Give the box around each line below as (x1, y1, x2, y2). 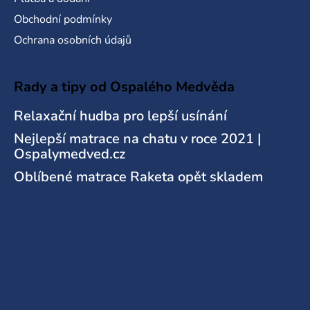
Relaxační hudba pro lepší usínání (14, 107, 227, 126)
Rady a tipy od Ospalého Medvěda (14, 77, 235, 97)
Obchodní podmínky (14, 12, 112, 28)
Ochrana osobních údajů (14, 33, 131, 48)
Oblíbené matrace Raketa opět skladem (14, 167, 263, 187)
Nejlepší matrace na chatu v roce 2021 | (14, 129, 262, 149)
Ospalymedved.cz (14, 145, 125, 164)
